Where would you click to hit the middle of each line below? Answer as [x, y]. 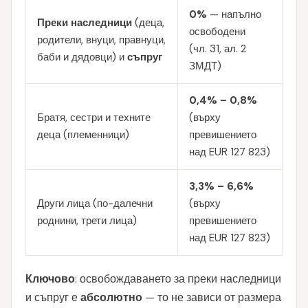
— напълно [234, 14]
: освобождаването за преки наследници [178, 279]
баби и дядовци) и [82, 57]
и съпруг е [53, 297]
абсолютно [111, 297]
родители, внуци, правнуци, [101, 40]
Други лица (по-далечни [95, 203]
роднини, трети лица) [87, 221]
